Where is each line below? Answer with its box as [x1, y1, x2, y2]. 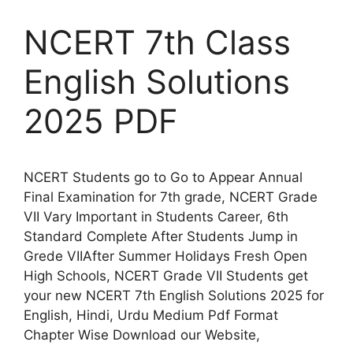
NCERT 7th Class [24, 22, 291, 62]
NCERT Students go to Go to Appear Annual [24, 169, 303, 185]
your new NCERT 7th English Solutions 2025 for [24, 288, 324, 303]
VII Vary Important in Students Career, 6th [24, 209, 288, 225]
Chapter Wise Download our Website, [24, 327, 260, 343]
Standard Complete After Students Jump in [24, 229, 298, 244]
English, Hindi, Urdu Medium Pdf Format [24, 307, 278, 323]
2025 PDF [24, 101, 178, 141]
